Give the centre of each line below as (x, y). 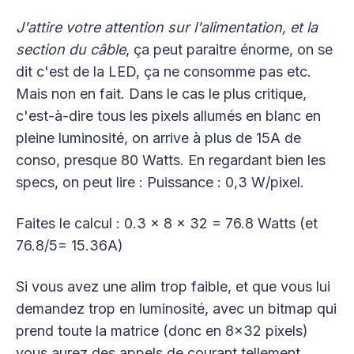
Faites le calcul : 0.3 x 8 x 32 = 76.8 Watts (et (167, 223)
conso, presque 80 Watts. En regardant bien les (171, 160)
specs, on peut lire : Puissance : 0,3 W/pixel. (160, 182)
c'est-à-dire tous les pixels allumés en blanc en (168, 115)
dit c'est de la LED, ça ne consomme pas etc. (164, 71)
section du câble (71, 49)
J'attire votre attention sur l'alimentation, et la (167, 27)
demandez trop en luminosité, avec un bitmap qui (176, 308)
